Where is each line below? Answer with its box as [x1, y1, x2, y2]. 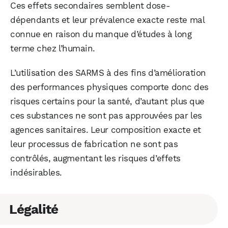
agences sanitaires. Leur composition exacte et [10, 125, 201, 135]
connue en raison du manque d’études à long [10, 29, 192, 40]
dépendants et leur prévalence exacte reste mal [10, 15, 205, 25]
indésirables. [10, 167, 62, 178]
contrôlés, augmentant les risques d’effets [10, 153, 181, 164]
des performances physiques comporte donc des [10, 82, 209, 93]
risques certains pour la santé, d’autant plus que [10, 96, 205, 107]
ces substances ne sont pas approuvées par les [10, 110, 202, 121]
